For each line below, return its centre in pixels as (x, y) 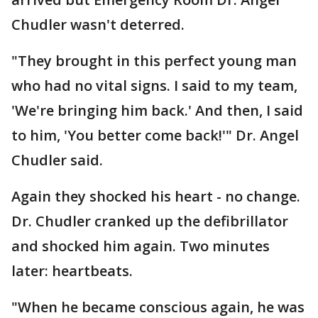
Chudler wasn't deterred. (98, 24)
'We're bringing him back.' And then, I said (157, 110)
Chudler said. (57, 160)
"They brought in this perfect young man (154, 61)
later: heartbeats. (72, 271)
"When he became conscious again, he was (158, 307)
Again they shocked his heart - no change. (156, 196)
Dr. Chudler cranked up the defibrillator (150, 221)
